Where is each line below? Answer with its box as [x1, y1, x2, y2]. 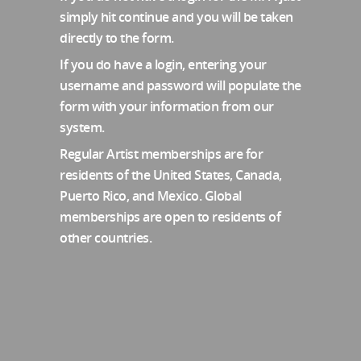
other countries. [60, 229, 151, 247]
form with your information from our [60, 98, 274, 115]
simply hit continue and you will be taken [60, 8, 293, 26]
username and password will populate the [60, 77, 301, 94]
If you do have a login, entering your [60, 56, 267, 73]
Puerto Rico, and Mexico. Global [60, 187, 242, 205]
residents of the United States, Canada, [60, 166, 282, 184]
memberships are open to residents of [60, 208, 280, 226]
